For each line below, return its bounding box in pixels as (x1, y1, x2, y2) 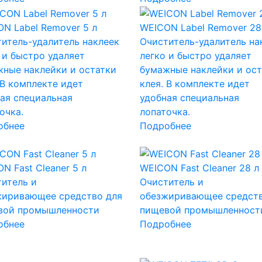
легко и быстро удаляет (139, 49, 251, 61)
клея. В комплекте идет (139, 77, 250, 89)
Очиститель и (139, 175, 204, 188)
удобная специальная (139, 91, 239, 104)
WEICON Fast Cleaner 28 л (139, 161, 259, 174)
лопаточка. (139, 105, 190, 118)
